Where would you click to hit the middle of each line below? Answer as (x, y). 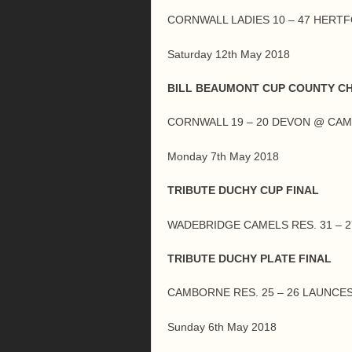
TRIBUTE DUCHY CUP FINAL (243, 191)
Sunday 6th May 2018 (222, 326)
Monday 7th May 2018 (223, 156)
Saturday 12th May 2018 (229, 54)
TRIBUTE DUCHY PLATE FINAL (249, 258)
